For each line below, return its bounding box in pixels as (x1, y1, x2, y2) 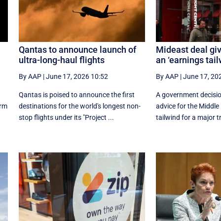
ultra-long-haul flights (18, 55, 105, 66)
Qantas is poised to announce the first (18, 91, 135, 99)
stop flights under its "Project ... (18, 113, 114, 122)
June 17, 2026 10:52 (45, 73, 108, 81)
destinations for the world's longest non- (18, 102, 141, 110)
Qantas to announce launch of (18, 44, 136, 55)
